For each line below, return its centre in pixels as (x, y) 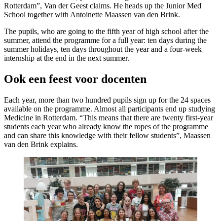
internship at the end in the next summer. (67, 58)
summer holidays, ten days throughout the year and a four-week (103, 49)
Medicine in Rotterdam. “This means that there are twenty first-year (109, 118)
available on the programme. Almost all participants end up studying (110, 109)
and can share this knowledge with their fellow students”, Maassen (107, 136)
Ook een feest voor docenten (75, 79)
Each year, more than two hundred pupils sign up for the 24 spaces (107, 100)
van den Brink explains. (41, 145)
